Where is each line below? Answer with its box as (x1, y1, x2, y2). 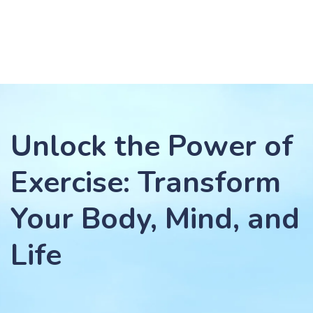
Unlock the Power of (10, 126, 293, 166)
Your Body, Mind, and (10, 199, 300, 239)
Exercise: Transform (10, 163, 281, 203)
